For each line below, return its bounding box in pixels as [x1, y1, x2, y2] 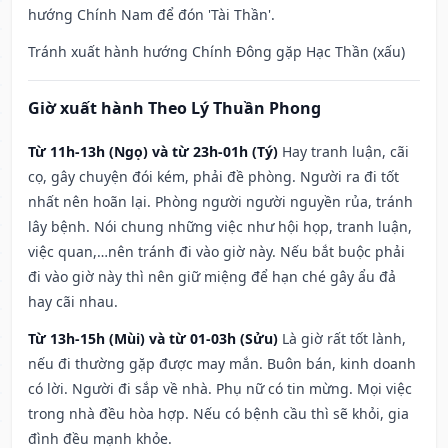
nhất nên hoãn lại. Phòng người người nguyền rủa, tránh [28, 192, 413, 212]
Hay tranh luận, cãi [282, 142, 409, 162]
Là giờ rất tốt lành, [282, 329, 406, 349]
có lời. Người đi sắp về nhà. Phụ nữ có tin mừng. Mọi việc [28, 379, 412, 399]
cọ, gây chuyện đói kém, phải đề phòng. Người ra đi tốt [28, 167, 399, 187]
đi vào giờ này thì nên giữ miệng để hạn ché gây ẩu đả [28, 267, 396, 287]
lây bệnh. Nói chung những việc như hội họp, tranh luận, [28, 217, 412, 237]
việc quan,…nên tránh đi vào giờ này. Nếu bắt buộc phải [28, 242, 405, 262]
